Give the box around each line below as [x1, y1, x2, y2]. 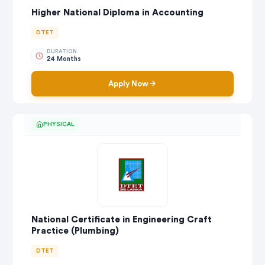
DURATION [47, 49, 77, 55]
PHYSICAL [43, 121, 74, 127]
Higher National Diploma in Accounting [31, 8, 203, 17]
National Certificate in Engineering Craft [31, 215, 212, 224]
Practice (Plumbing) [31, 226, 119, 235]
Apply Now [108, 79, 148, 88]
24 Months [47, 56, 81, 63]
